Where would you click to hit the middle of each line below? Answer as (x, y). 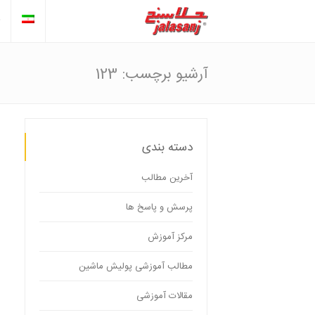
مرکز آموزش (170, 237)
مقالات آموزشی (165, 296)
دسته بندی (167, 148)
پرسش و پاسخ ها (159, 207)
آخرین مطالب (167, 178)
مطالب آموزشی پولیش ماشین (136, 266)
